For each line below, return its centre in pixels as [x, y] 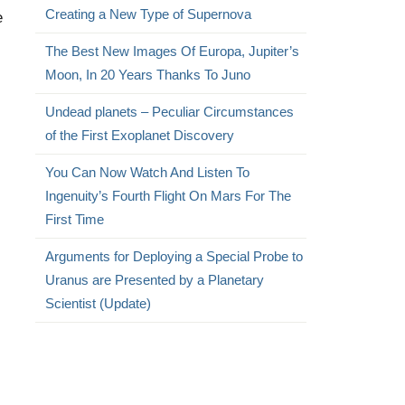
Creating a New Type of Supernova [148, 14]
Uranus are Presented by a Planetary [154, 280]
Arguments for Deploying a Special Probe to [174, 256]
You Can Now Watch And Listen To [147, 172]
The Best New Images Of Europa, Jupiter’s [172, 51]
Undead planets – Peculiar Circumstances [169, 112]
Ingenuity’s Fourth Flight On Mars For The [168, 196]
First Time [74, 219]
